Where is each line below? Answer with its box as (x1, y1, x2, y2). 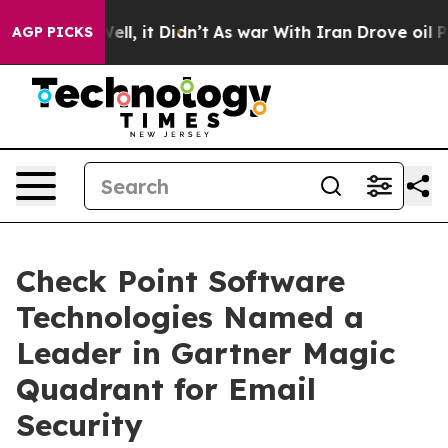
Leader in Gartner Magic (16, 334, 395, 372)
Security (16, 406, 143, 444)
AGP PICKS (12, 23, 93, 41)
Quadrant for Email (16, 370, 316, 408)
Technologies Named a (16, 298, 364, 336)
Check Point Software (16, 262, 345, 300)
